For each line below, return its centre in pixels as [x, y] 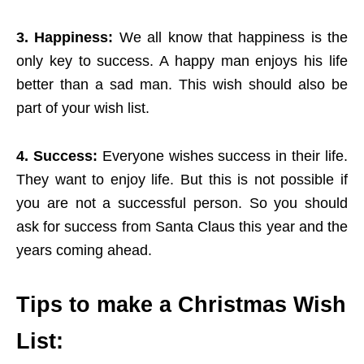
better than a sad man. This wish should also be [182, 85]
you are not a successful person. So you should [182, 204]
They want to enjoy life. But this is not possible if [182, 180]
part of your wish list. [83, 108]
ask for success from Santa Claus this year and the [182, 227]
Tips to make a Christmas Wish [181, 305]
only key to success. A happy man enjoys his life [182, 61]
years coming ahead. [84, 251]
